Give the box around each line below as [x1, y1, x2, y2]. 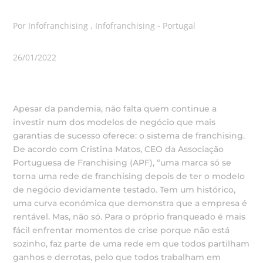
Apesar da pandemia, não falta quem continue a [13, 103, 217, 114]
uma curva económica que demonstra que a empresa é [13, 198, 248, 208]
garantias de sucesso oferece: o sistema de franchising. [13, 130, 245, 141]
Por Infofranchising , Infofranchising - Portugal [13, 20, 196, 31]
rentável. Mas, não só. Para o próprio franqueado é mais [13, 211, 246, 222]
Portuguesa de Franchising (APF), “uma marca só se [13, 157, 232, 168]
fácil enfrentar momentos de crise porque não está [13, 225, 230, 235]
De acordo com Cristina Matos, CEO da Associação [13, 144, 224, 154]
